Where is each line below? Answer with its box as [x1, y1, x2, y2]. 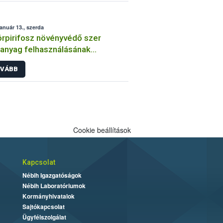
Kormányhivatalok [22, 192, 75, 201]
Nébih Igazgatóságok [22, 171, 82, 180]
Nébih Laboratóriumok [22, 181, 86, 191]
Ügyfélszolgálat [22, 213, 66, 222]
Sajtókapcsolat [22, 202, 65, 212]
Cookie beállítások [73, 125, 131, 135]
